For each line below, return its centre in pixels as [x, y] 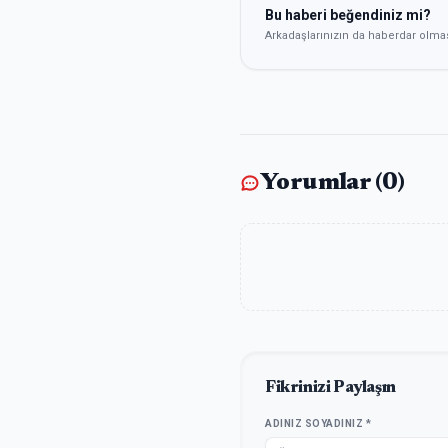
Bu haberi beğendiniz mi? [348, 14]
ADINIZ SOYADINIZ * [318, 423]
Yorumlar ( [321, 183]
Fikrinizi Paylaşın [330, 388]
